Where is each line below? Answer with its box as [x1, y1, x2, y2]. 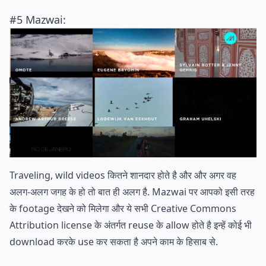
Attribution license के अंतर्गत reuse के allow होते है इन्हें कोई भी [9, 218, 252, 232]
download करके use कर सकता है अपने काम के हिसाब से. [9, 235, 218, 248]
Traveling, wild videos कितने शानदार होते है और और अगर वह [9, 168, 236, 182]
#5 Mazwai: [9, 12, 66, 27]
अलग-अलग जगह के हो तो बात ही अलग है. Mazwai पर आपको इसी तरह [9, 185, 255, 198]
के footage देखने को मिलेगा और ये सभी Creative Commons [9, 201, 236, 215]
